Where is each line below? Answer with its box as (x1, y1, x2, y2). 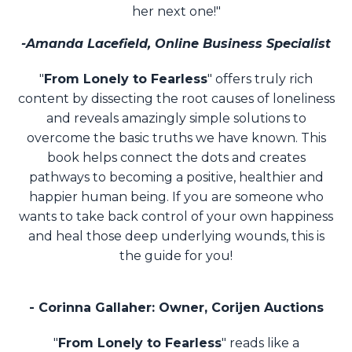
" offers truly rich (207, 71, 313, 87)
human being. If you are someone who (80, 189, 324, 205)
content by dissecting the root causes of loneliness (17, 91, 335, 107)
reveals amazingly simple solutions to (73, 111, 306, 126)
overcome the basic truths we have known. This (26, 130, 326, 146)
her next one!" (131, 4, 221, 20)
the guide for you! (119, 248, 233, 264)
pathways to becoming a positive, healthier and (28, 170, 324, 185)
